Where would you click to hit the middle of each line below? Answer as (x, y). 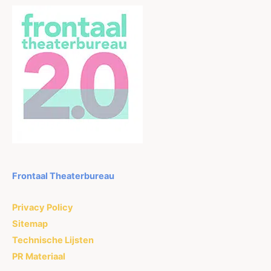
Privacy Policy (43, 208)
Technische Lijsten (53, 240)
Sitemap (30, 224)
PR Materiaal (39, 257)
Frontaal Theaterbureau (63, 176)
